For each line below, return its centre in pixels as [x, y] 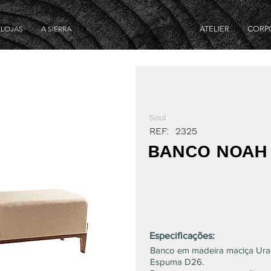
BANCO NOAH [207, 151]
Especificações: [182, 236]
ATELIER [214, 29]
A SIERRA [56, 29]
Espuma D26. [177, 262]
